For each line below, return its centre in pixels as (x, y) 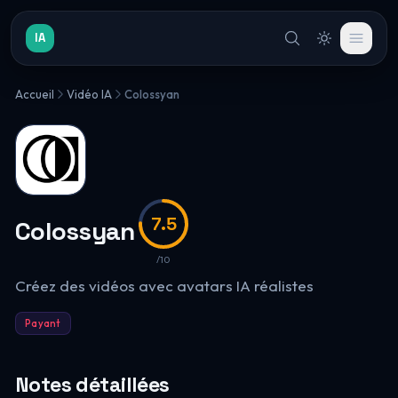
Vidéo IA (89, 94)
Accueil (34, 94)
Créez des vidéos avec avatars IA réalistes (164, 286)
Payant (43, 323)
